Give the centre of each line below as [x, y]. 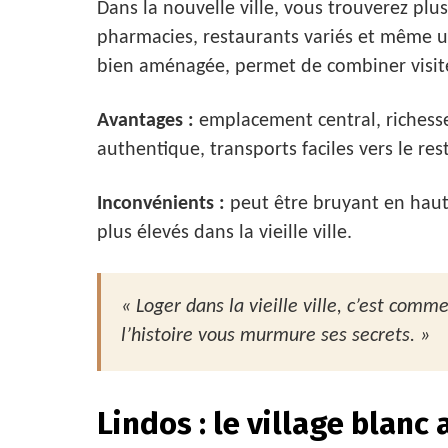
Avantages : [145, 120]
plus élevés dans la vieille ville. [224, 232]
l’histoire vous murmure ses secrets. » [275, 335]
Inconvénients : [161, 203]
